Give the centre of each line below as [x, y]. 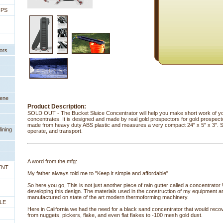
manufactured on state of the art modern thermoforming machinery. [108, 197]
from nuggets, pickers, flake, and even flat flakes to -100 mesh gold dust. [115, 215]
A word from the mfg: [52, 161]
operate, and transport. [55, 131]
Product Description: [57, 107]
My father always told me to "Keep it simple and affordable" [98, 173]
